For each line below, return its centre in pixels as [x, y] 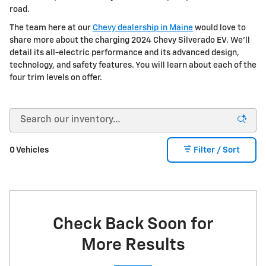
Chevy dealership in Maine [143, 28]
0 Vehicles [29, 150]
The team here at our [51, 28]
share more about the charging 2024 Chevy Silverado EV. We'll [130, 40]
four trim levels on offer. [56, 77]
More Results [133, 245]
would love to [219, 28]
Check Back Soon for [133, 224]
